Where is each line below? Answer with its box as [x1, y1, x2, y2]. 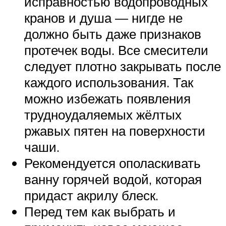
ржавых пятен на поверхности [24, 122, 205, 139]
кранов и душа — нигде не [24, 9, 183, 26]
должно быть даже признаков [24, 25, 201, 42]
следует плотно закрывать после [24, 58, 221, 74]
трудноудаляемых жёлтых [24, 106, 182, 123]
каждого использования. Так [24, 74, 193, 90]
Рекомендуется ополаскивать [24, 154, 201, 171]
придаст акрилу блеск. [24, 187, 158, 203]
